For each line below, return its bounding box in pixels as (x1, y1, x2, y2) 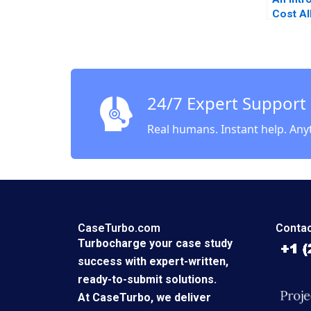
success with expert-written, (78, 255, 228, 269)
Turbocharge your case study (78, 237, 233, 251)
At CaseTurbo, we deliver (78, 291, 211, 305)
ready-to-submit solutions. (78, 273, 217, 287)
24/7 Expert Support (147, 92, 306, 115)
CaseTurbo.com (78, 221, 160, 235)
